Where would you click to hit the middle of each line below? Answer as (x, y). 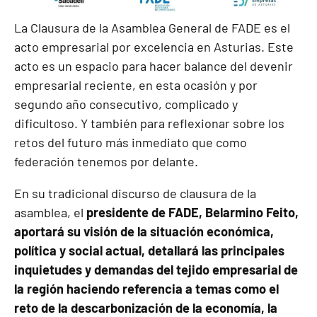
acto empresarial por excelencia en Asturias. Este (154, 46)
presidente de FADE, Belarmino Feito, (192, 212)
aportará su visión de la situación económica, (144, 231)
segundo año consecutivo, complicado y (126, 104)
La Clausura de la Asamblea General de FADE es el (152, 27)
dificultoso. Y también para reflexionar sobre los (149, 123)
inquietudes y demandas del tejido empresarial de (156, 269)
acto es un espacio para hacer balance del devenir (154, 65)
